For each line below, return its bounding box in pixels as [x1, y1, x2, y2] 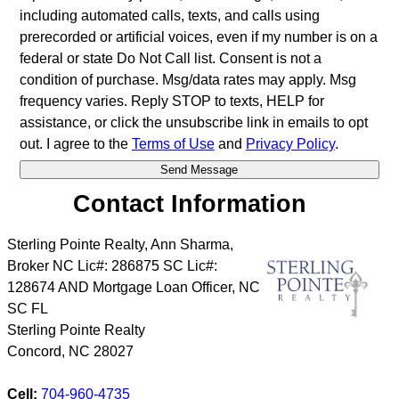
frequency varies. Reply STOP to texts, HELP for [19, 93, 324, 109]
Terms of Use [131, 135, 215, 151]
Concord [7, 343, 61, 359]
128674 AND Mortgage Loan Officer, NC [7, 279, 260, 295]
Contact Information [73, 189, 307, 217]
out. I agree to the [19, 135, 132, 151]
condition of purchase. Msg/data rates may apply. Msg [19, 71, 356, 87]
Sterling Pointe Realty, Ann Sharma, [7, 236, 233, 252]
